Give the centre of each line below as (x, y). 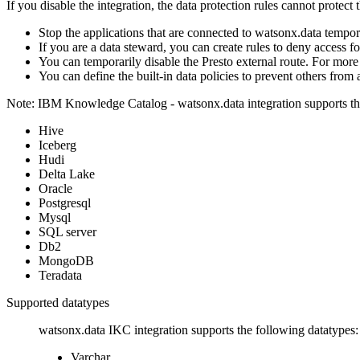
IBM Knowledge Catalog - (106, 103)
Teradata (60, 275)
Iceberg (57, 145)
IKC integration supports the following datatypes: (232, 329)
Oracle (55, 188)
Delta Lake (67, 174)
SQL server (67, 231)
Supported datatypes (58, 302)
